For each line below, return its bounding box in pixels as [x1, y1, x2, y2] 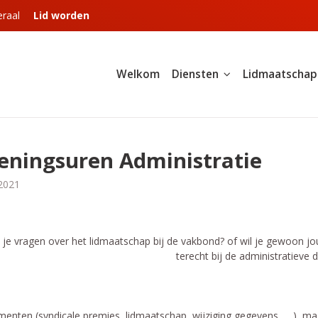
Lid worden [33, 9, 89, 23]
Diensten [172, 66, 219, 82]
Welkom [116, 66, 160, 82]
